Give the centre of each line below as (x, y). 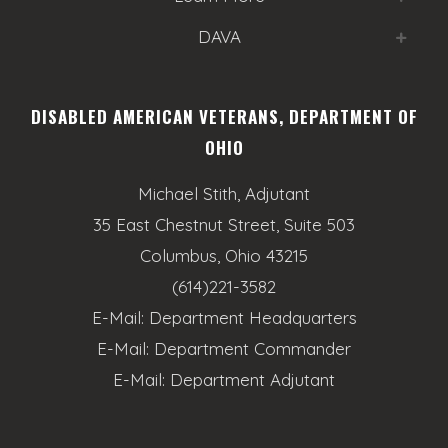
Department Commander (252, 348)
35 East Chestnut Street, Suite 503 (224, 224)
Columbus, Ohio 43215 (224, 255)
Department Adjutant (252, 379)
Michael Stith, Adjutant (224, 193)
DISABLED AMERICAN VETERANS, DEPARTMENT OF (224, 116)
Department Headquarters (252, 317)
